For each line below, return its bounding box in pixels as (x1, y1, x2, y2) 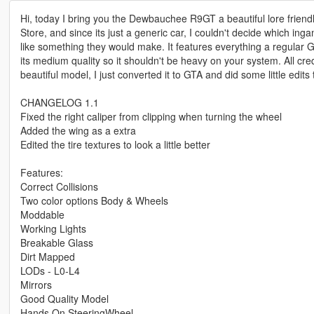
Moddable (20, 207, 64, 222)
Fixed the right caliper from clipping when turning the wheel (20, 109, 282, 124)
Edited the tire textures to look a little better (20, 137, 210, 152)
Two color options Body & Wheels (20, 193, 168, 208)
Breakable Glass (20, 235, 93, 250)
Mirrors (20, 278, 52, 292)
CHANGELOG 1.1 (20, 95, 99, 110)
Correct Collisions (20, 179, 98, 194)
